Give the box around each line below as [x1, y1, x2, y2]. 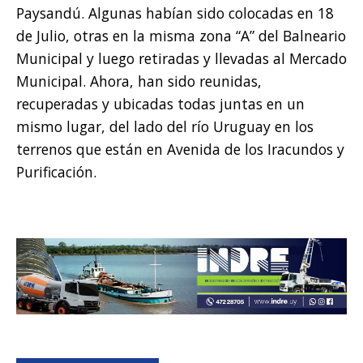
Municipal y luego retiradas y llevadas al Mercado [16, 49, 347, 69]
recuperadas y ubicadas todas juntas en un [16, 94, 305, 114]
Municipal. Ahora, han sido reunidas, [16, 71, 262, 92]
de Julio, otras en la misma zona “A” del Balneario [16, 26, 346, 46]
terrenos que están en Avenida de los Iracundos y [16, 139, 344, 160]
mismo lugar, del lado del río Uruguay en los [16, 117, 314, 137]
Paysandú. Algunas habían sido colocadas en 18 [16, 3, 334, 23]
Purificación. [16, 162, 96, 182]
